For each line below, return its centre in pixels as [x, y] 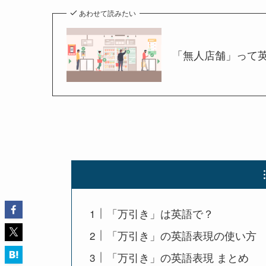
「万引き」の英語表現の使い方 [181, 235]
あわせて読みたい [107, 13]
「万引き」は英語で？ [160, 213]
